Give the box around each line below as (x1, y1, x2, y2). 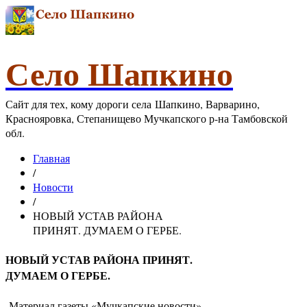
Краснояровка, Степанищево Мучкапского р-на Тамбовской (5, 111, 288, 125)
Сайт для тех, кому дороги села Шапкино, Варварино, (5, 97, 260, 111)
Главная (33, 151, 70, 165)
